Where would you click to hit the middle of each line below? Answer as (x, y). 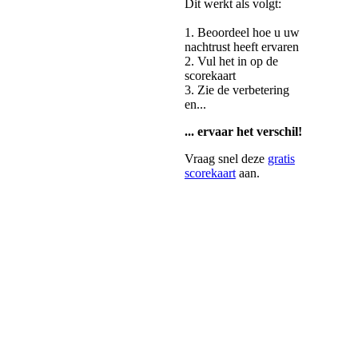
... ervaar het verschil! (243, 131)
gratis (281, 158)
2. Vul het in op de (231, 61)
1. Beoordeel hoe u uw (242, 32)
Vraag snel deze (226, 158)
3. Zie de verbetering (237, 89)
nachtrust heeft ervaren (241, 46)
